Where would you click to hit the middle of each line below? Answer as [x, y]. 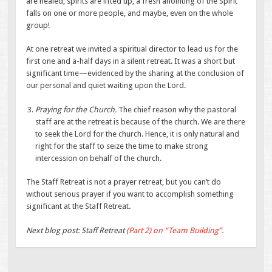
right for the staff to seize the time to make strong [122, 146]
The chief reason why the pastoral [178, 109]
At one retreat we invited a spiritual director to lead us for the [132, 49]
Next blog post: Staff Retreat [76, 230]
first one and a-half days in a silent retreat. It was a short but [131, 61]
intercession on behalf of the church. [99, 158]
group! [38, 25]
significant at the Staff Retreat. [79, 206]
